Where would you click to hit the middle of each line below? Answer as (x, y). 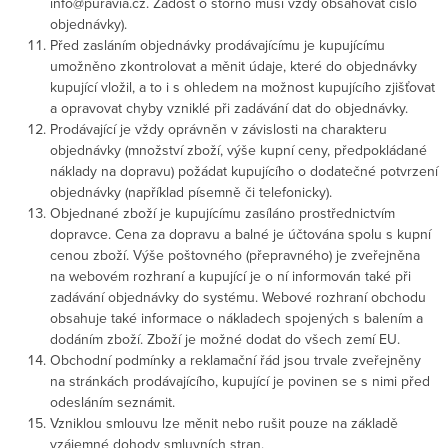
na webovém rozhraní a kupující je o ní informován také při (230, 276)
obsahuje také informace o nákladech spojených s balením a (236, 318)
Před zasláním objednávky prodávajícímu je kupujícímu (217, 45)
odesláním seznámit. (112, 402)
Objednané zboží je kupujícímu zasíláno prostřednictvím (222, 213)
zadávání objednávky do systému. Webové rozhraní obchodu (238, 297)
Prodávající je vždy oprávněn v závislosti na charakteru (218, 129)
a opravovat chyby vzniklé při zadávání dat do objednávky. (229, 108)
